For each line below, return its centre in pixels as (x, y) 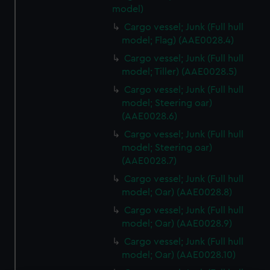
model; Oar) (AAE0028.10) (179, 255)
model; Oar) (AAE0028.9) (177, 224)
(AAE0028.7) (149, 161)
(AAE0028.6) (150, 116)
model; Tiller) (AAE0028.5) (180, 72)
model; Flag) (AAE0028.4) (178, 40)
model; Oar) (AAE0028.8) (177, 192)
